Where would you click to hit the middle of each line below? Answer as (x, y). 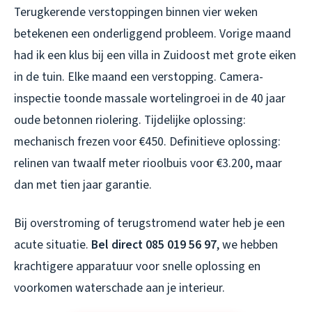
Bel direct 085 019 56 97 (154, 245)
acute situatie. (53, 245)
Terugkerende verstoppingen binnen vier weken (136, 13)
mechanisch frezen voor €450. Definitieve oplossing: (147, 142)
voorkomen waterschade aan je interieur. (119, 288)
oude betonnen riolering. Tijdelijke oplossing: (130, 120)
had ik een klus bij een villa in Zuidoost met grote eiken (155, 56)
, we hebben (247, 245)
